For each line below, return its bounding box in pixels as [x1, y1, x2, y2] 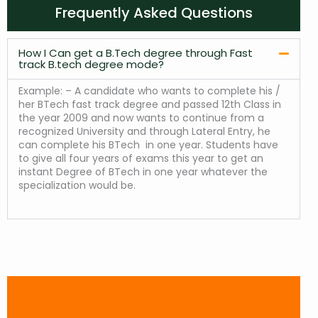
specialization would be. [18, 178, 136, 193]
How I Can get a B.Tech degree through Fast [18, 45, 253, 61]
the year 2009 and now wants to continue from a [18, 111, 264, 126]
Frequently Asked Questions [55, 3, 253, 23]
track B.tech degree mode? [18, 57, 164, 72]
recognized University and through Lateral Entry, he [18, 124, 270, 139]
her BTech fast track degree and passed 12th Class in [18, 97, 281, 112]
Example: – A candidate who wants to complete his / [18, 84, 280, 99]
